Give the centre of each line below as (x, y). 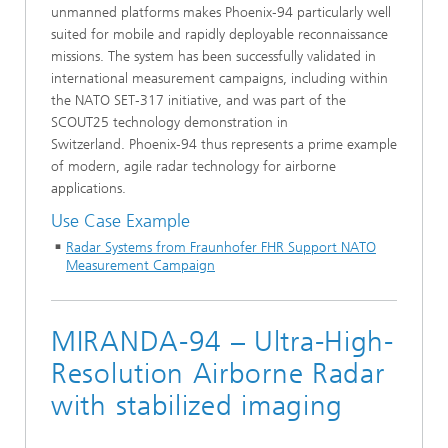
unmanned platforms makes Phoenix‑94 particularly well (221, 12)
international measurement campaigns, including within (219, 78)
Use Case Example (120, 221)
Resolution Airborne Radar (218, 373)
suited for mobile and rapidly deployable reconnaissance (219, 34)
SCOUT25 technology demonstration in (169, 122)
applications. (90, 188)
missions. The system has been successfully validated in (213, 56)
